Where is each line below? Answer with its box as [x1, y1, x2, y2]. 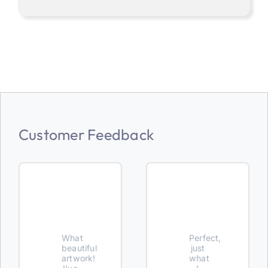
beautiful [61, 243, 97, 254]
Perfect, [189, 233, 221, 243]
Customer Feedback [18, 125, 154, 145]
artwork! [61, 253, 96, 264]
